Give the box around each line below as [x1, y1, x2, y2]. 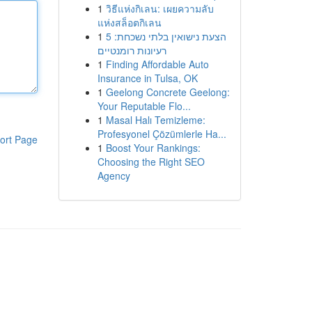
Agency [97, 169, 130, 182]
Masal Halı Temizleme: [105, 113, 205, 127]
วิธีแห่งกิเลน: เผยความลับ [105, 1, 214, 15]
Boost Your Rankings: [105, 141, 201, 155]
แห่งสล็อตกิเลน [97, 15, 162, 29]
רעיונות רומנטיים [97, 43, 166, 57]
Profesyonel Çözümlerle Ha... [97, 127, 226, 141]
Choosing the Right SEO [97, 155, 205, 169]
